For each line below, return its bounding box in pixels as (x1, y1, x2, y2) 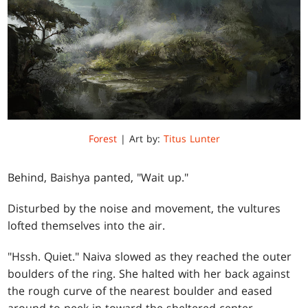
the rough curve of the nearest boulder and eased (8, 283, 273, 299)
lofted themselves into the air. (8, 218, 166, 234)
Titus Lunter (163, 132, 220, 146)
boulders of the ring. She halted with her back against (8, 266, 291, 282)
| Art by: (116, 132, 164, 146)
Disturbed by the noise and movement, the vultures (8, 201, 281, 217)
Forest (88, 132, 117, 146)
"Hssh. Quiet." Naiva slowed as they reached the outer (8, 249, 292, 265)
